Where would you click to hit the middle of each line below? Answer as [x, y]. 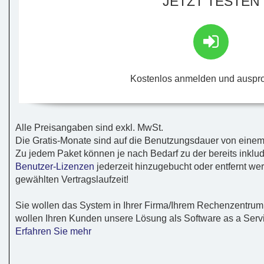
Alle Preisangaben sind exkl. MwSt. [89, 127]
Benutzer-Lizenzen [55, 166]
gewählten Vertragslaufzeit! [72, 179]
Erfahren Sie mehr [53, 231]
